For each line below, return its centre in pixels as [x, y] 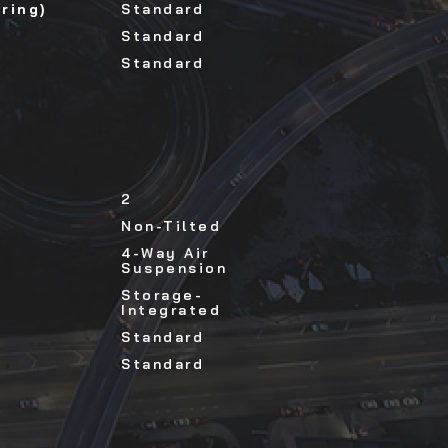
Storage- [162, 295]
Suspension [174, 268]
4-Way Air [165, 253]
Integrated [171, 310]
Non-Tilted [171, 226]
